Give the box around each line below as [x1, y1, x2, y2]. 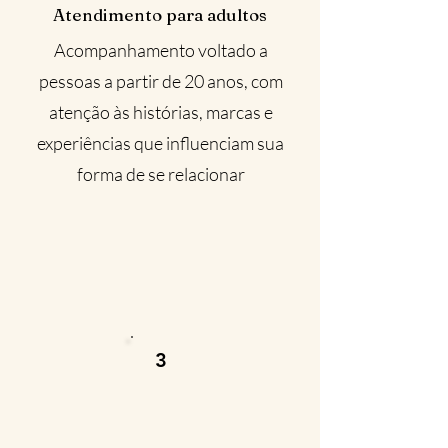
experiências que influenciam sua [37, 132, 284, 154]
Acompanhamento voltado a [53, 39, 268, 61]
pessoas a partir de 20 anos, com [38, 70, 283, 92]
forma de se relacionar [76, 163, 245, 185]
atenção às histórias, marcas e [48, 101, 273, 123]
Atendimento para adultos [53, 4, 267, 25]
